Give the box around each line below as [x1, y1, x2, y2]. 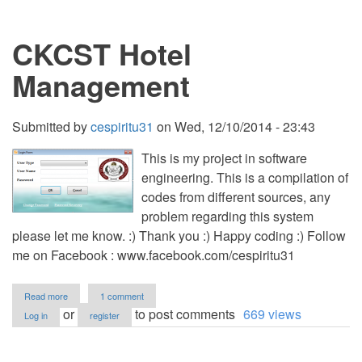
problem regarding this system [141, 207, 314, 225]
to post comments [132, 305, 235, 323]
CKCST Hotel [12, 32, 192, 74]
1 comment [100, 289, 144, 302]
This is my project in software [141, 149, 307, 167]
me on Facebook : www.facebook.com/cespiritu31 [12, 246, 295, 264]
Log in [24, 309, 48, 322]
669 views [243, 305, 301, 323]
